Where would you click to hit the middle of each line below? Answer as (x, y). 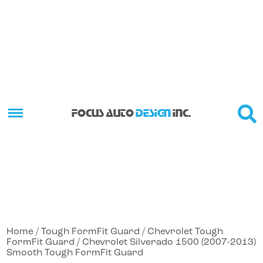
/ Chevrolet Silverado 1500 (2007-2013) (166, 242)
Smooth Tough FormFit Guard (75, 253)
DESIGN (153, 113)
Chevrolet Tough (186, 232)
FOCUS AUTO (104, 113)
